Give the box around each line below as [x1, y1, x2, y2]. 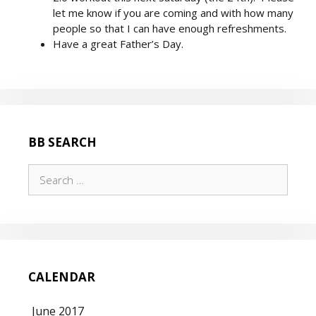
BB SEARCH [28, 133, 97, 150]
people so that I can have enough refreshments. [53, 21, 286, 35]
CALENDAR [28, 268, 95, 285]
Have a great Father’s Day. [53, 37, 183, 51]
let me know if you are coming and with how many [53, 6, 293, 20]
